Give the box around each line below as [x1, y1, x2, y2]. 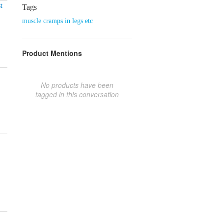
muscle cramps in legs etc [22, 17, 93, 25]
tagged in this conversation [35, 89, 119, 99]
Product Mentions [22, 48, 82, 58]
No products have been [41, 80, 113, 90]
